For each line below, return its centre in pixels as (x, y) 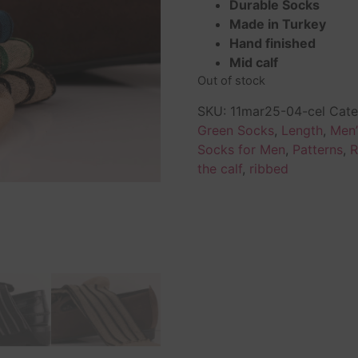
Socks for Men (241, 149)
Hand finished (272, 44)
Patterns (317, 149)
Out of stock (231, 81)
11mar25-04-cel (277, 111)
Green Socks (235, 130)
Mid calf (253, 63)
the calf (219, 168)
